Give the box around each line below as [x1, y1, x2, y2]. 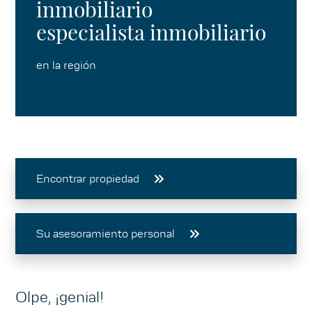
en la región [36, 58, 97, 72]
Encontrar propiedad [36, 171, 140, 185]
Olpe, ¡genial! [15, 288, 104, 306]
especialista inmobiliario [36, 18, 267, 47]
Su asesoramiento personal [36, 226, 175, 240]
